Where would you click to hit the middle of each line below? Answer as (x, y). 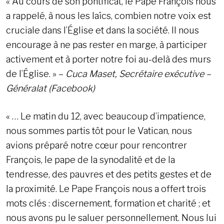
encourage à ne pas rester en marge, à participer (106, 45)
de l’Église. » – (36, 74)
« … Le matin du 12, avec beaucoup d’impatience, (106, 116)
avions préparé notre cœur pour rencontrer (96, 145)
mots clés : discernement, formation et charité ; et (108, 203)
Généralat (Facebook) (50, 88)
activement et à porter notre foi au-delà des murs (108, 59)
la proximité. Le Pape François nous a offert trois (106, 189)
